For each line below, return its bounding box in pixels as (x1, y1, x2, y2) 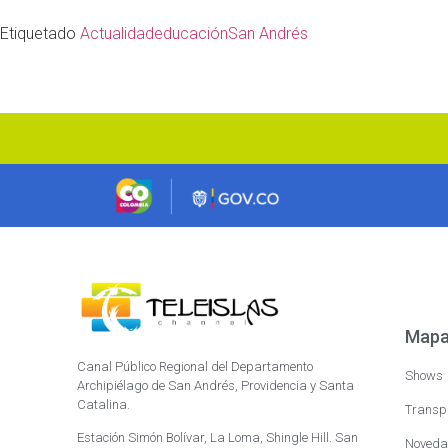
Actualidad (80, 23, 154, 43)
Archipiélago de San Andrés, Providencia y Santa (77, 377, 355, 393)
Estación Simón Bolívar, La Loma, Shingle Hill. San (77, 429, 359, 445)
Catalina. (77, 396, 131, 412)
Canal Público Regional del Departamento (77, 358, 314, 374)
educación (154, 23, 228, 43)
